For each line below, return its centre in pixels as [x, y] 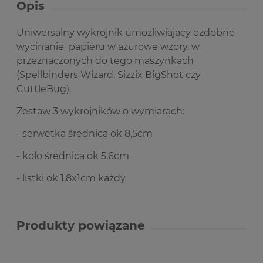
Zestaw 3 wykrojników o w [78, 111]
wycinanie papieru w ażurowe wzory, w [108, 47]
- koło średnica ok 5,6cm [74, 156]
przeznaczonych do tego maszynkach [105, 61]
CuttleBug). [44, 89]
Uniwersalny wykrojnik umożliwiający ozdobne [126, 33]
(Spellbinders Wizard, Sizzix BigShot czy [109, 75]
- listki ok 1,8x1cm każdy [71, 178]
